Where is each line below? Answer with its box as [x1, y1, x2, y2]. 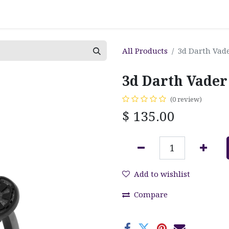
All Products [122, 45, 168, 56]
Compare [134, 189, 168, 199]
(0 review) [170, 94, 202, 104]
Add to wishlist [134, 168, 190, 179]
